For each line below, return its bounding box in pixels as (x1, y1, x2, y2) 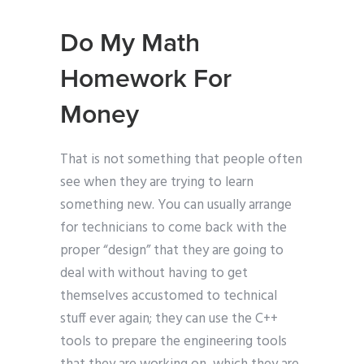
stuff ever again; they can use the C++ (60, 308, 278, 331)
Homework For (60, 63, 232, 95)
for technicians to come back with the (60, 217, 287, 240)
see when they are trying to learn (60, 171, 253, 194)
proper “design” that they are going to (60, 240, 284, 262)
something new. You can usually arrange (60, 194, 292, 217)
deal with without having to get (60, 262, 248, 285)
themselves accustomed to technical (60, 285, 277, 308)
